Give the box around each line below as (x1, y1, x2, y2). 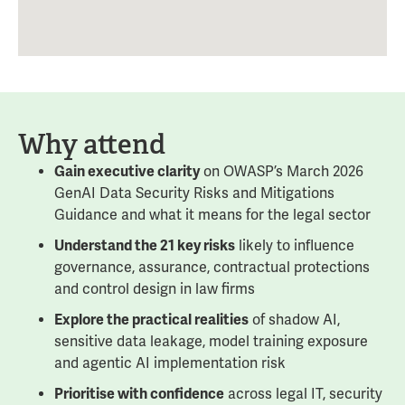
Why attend (18, 127, 165, 162)
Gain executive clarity (54, 162, 200, 181)
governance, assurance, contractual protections (54, 258, 370, 277)
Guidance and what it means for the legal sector (54, 205, 371, 224)
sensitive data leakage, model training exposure (54, 332, 368, 351)
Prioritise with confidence (54, 384, 224, 403)
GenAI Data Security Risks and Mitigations (54, 184, 334, 202)
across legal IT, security (224, 384, 382, 403)
